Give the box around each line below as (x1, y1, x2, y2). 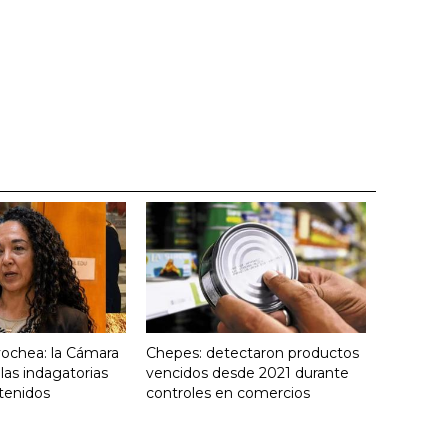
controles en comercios (146, 383, 310, 402)
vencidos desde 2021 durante (146, 363, 349, 382)
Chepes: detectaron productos (146, 343, 359, 362)
